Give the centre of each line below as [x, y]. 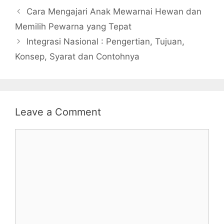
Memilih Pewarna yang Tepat [73, 27]
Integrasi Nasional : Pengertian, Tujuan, [106, 42]
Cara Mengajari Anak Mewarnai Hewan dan [114, 12]
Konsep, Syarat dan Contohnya [77, 57]
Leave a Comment [58, 112]
